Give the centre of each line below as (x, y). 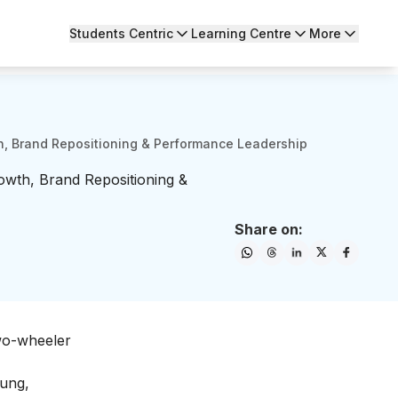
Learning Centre (241, 33)
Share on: (269, 229)
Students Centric (121, 33)
